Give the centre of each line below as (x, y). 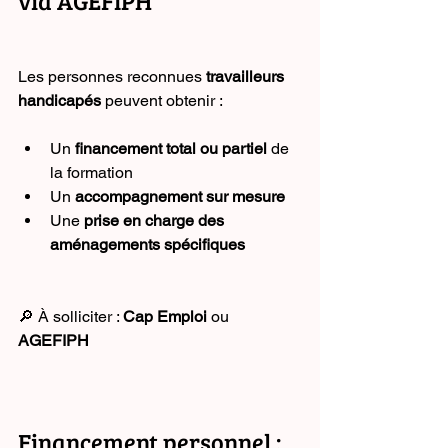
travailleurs (247, 77)
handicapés (59, 101)
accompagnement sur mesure (180, 197)
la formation (91, 173)
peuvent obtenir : (162, 101)
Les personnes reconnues (112, 77)
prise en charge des (156, 221)
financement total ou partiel (171, 149)
